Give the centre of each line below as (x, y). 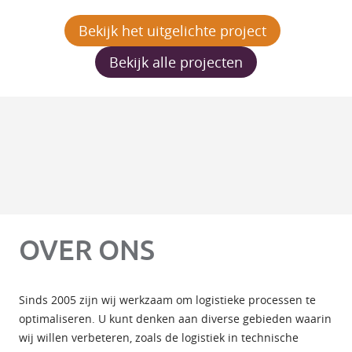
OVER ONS (87, 250)
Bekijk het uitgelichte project (172, 30)
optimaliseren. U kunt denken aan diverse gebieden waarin (175, 318)
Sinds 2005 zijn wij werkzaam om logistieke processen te (167, 299)
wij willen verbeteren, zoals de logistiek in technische (159, 337)
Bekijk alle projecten (176, 62)
